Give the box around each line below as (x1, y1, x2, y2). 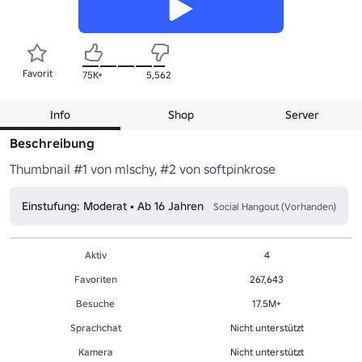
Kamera (78, 345, 113, 358)
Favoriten (74, 272, 117, 285)
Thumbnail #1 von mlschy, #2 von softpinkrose (10, 160, 276, 177)
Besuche (76, 297, 115, 309)
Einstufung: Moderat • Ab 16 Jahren (22, 198, 204, 213)
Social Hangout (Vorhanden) (213, 200, 336, 213)
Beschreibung (10, 134, 95, 151)
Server (284, 107, 318, 122)
